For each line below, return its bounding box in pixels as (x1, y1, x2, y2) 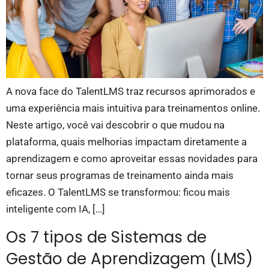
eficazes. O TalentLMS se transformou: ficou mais (6, 186, 230, 199)
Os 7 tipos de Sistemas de (6, 226, 207, 248)
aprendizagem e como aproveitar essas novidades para (6, 153, 258, 165)
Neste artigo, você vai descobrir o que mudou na (6, 119, 225, 131)
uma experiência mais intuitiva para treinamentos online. (6, 102, 260, 115)
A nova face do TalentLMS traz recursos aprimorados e (6, 85, 255, 98)
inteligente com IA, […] (6, 203, 105, 216)
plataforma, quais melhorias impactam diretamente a (6, 136, 247, 148)
